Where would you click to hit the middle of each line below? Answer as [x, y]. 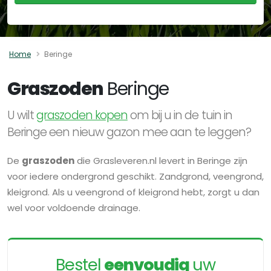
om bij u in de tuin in [180, 115]
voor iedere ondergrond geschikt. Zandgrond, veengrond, [135, 176]
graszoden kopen [82, 115]
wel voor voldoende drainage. [74, 207]
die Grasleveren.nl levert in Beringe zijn [161, 160]
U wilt [22, 115]
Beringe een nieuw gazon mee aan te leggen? [129, 132]
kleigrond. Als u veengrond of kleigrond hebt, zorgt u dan [133, 192]
